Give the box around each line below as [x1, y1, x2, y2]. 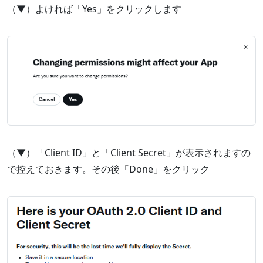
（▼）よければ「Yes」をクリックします [7, 2, 181, 15]
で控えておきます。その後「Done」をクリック [7, 163, 210, 176]
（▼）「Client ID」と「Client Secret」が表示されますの [7, 146, 251, 160]
